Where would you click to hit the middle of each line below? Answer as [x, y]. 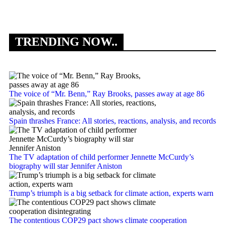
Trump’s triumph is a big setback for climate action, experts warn [111, 193]
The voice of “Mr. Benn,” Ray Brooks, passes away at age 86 [107, 93]
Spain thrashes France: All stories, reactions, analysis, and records [113, 121]
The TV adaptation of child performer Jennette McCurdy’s [101, 157]
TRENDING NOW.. [66, 41]
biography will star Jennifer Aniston [66, 166]
